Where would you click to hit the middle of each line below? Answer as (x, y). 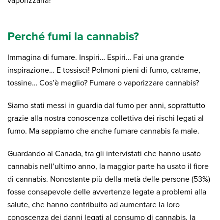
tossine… (23, 83)
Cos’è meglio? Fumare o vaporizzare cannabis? (119, 83)
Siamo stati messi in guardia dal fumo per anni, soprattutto (106, 106)
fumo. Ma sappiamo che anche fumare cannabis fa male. (103, 131)
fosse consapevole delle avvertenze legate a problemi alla (107, 192)
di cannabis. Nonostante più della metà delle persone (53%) (109, 179)
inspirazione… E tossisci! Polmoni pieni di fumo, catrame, (104, 70)
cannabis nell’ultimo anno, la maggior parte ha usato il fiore (108, 166)
